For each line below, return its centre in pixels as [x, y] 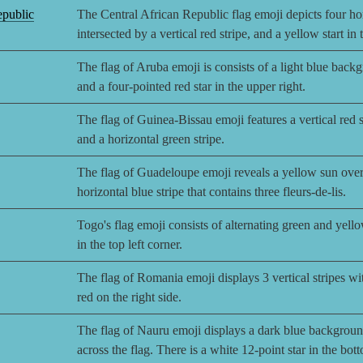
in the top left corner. [130, 245]
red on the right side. [129, 297]
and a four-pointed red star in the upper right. [191, 87]
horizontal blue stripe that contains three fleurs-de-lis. [211, 192]
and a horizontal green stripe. [151, 139]
